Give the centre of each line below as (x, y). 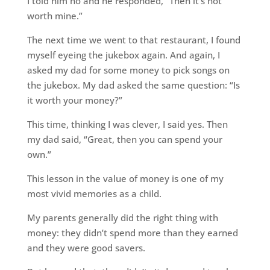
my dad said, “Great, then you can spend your (124, 139)
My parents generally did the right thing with (122, 218)
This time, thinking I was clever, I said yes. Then (127, 124)
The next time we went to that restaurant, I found (133, 40)
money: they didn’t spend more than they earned (132, 233)
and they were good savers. (86, 248)
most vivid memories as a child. (94, 193)
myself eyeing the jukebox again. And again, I (123, 55)
